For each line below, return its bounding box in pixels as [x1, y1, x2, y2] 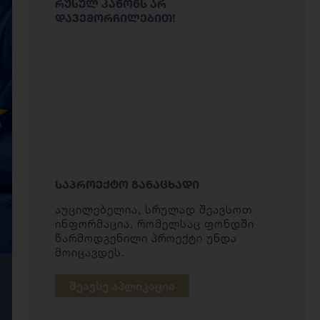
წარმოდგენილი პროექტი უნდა [54, 231, 237, 245]
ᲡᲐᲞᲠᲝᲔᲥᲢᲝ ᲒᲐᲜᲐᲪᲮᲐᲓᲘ [54, 177, 199, 191]
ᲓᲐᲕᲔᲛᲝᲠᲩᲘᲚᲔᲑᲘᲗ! [54, 11, 175, 25]
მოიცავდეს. [54, 246, 125, 259]
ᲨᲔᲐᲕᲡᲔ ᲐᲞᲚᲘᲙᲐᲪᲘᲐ [69, 279, 175, 293]
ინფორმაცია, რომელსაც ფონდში [54, 217, 254, 231]
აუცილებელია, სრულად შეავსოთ [54, 203, 252, 216]
